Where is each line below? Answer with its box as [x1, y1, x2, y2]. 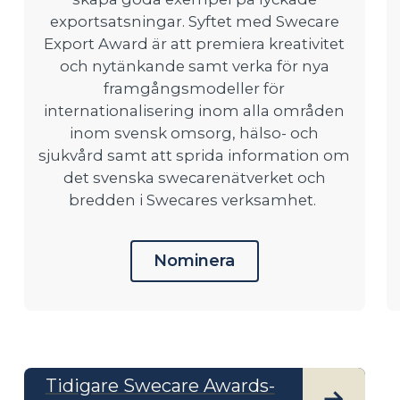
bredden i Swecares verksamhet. [69, 190, 321, 209]
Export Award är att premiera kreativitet [44, 34, 346, 53]
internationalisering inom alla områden [44, 101, 346, 120]
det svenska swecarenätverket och [62, 168, 326, 187]
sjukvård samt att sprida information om [38, 146, 351, 164]
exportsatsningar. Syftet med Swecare [49, 12, 339, 30]
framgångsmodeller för [104, 79, 286, 97]
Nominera [154, 250, 236, 271]
